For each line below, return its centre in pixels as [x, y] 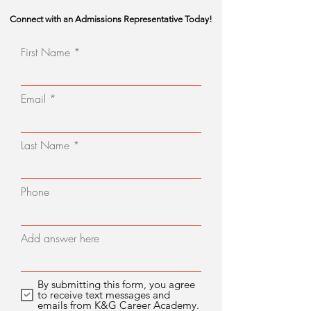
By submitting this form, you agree [116, 284]
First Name [45, 52]
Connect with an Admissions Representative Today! [111, 19]
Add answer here [60, 238]
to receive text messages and [104, 295]
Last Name [45, 145]
